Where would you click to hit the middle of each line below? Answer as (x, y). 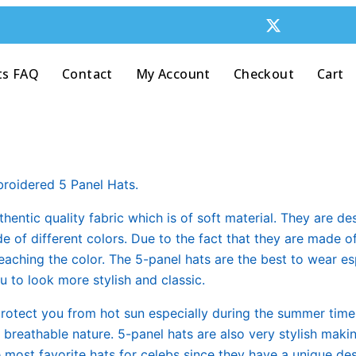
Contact (87, 74)
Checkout (264, 74)
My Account (173, 74)
